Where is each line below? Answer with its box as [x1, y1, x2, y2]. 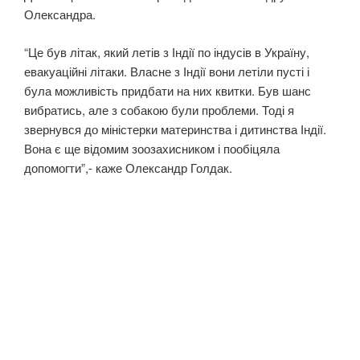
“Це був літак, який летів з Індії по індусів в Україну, [24, 43, 309, 60]
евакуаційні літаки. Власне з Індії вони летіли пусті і [24, 62, 309, 80]
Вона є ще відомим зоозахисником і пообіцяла [24, 139, 280, 157]
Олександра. [24, 6, 96, 23]
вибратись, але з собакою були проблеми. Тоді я [24, 100, 294, 118]
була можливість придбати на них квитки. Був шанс [24, 81, 311, 99]
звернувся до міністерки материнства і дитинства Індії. [24, 120, 326, 137]
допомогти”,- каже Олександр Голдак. [24, 158, 232, 176]
